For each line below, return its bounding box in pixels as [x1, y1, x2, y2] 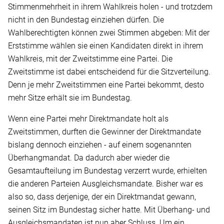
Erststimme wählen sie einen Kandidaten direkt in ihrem [8, 41, 203, 51]
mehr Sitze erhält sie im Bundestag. [8, 93, 132, 103]
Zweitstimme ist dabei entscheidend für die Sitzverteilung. [8, 67, 210, 77]
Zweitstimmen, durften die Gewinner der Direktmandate [8, 127, 201, 137]
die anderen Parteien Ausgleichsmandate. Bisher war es [8, 179, 203, 189]
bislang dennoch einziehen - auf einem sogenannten [8, 140, 191, 150]
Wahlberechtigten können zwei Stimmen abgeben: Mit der [8, 28, 209, 38]
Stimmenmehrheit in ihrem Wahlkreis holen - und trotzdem [8, 2, 212, 12]
